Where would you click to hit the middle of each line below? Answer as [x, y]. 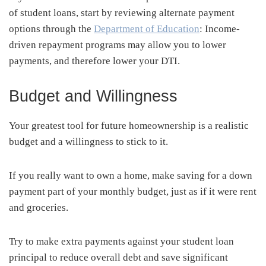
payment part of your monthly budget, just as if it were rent [133, 191]
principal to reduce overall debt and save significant [118, 257]
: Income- [220, 28]
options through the [51, 28]
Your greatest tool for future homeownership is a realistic [129, 125]
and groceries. [39, 207]
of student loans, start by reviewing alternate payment [122, 12]
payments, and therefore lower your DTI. [94, 61]
